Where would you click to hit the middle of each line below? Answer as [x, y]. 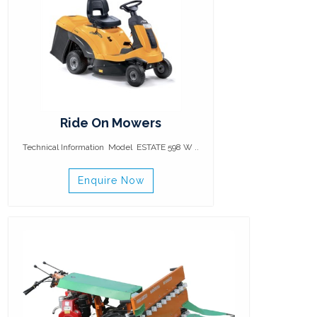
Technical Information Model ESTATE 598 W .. [111, 147]
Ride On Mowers [111, 123]
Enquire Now [111, 180]
